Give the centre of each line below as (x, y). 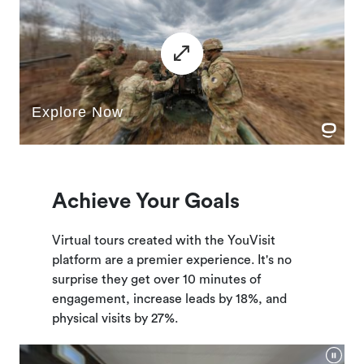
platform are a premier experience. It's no (172, 260)
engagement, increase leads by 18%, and (169, 299)
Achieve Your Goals (146, 201)
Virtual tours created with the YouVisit (164, 240)
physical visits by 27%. (115, 318)
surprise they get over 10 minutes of (156, 279)
